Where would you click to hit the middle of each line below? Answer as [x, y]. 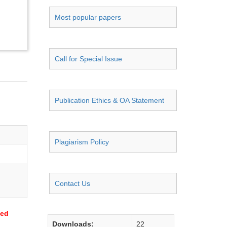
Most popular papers [88, 17]
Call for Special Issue [88, 59]
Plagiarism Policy [82, 142]
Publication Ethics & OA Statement [109, 100]
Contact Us [72, 183]
